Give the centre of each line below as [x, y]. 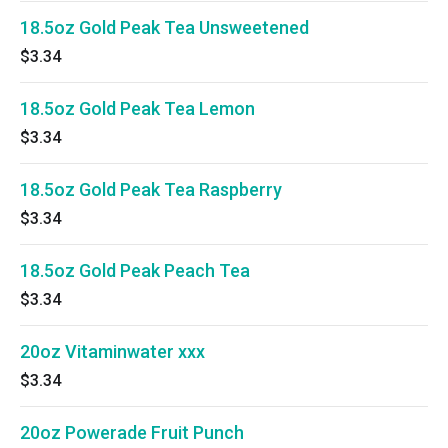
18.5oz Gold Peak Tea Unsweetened [164, 27]
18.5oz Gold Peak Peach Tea [135, 270]
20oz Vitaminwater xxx [112, 351]
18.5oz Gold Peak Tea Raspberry [151, 189]
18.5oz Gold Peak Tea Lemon [137, 108]
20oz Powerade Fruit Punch [132, 432]
